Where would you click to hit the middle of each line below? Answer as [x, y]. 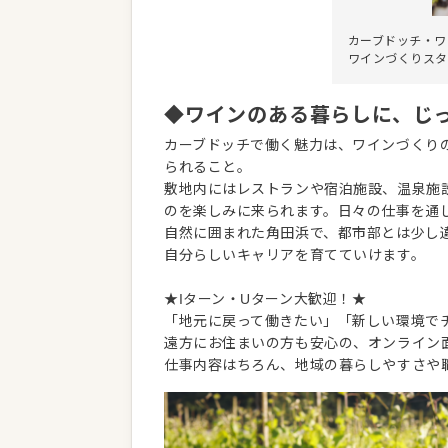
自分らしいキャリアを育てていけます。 [295, 255]
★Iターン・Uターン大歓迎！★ [265, 299]
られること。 [208, 167]
